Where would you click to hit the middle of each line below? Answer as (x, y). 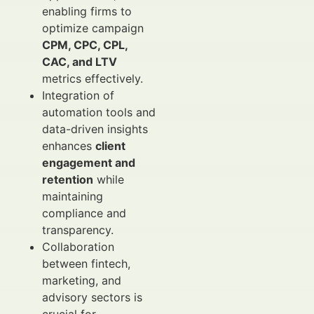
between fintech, (86, 264)
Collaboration (78, 247)
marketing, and (82, 280)
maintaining (73, 196)
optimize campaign (93, 28)
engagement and (89, 163)
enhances (69, 146)
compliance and (84, 213)
